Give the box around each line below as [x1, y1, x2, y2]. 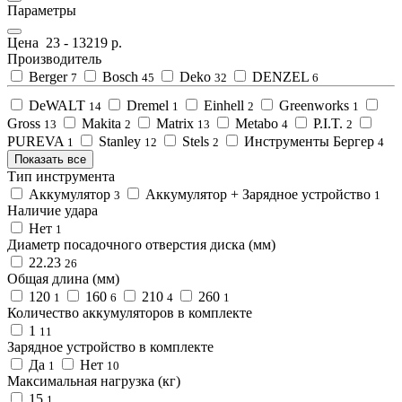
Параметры [7, 3, 76, 19]
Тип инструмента [7, 169, 115, 185]
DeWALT [25, 98, 89, 114]
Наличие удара [7, 203, 98, 219]
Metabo [232, 116, 282, 132]
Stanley [95, 134, 144, 150]
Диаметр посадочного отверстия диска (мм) [7, 237, 275, 253]
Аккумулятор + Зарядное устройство [142, 187, 374, 203]
